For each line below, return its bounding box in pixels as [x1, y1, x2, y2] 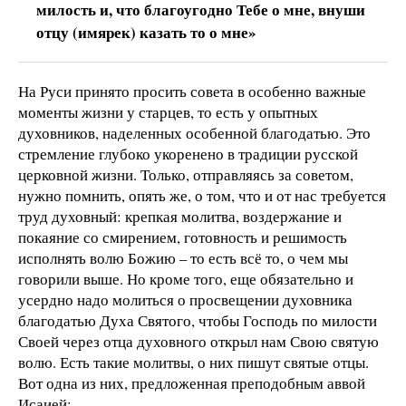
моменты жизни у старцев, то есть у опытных [18, 101, 318, 123]
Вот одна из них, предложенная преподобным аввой [18, 372, 365, 394]
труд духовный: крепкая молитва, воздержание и [18, 206, 342, 227]
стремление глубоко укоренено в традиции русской [18, 143, 358, 165]
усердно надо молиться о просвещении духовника [18, 289, 353, 311]
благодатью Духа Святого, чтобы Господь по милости [18, 310, 377, 332]
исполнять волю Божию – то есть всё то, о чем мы [18, 247, 348, 269]
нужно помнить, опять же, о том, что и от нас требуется [18, 185, 386, 207]
